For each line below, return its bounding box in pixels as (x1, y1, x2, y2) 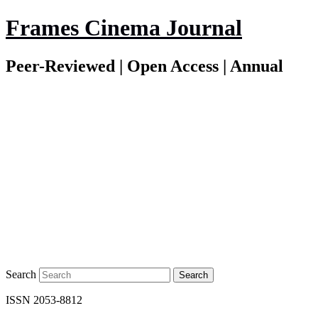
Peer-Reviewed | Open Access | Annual (6, 56, 283, 75)
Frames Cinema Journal (6, 15, 242, 41)
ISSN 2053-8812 (6, 293, 82, 306)
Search (6, 268, 36, 280)
